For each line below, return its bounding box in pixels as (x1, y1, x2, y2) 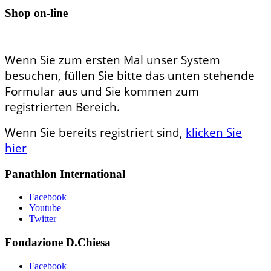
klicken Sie (186, 124, 242, 140)
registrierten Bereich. (5, 99, 123, 115)
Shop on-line (5, 7, 68, 20)
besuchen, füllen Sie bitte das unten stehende (5, 67, 255, 83)
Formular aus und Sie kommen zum (5, 83, 199, 99)
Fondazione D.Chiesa (5, 236, 111, 249)
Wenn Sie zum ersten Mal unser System (5, 51, 220, 68)
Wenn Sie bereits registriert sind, (5, 124, 186, 140)
